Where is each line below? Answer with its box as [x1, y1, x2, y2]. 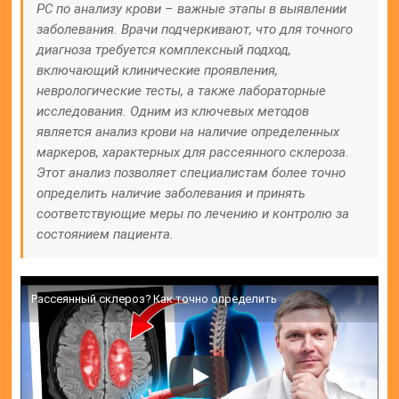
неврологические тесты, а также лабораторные [37, 83, 327, 100]
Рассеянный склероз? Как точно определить [31, 292, 278, 306]
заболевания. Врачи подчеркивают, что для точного [37, 21, 354, 38]
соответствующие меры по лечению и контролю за [37, 206, 350, 223]
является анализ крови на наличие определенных [37, 124, 340, 141]
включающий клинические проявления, [37, 62, 279, 79]
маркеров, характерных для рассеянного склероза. [37, 144, 350, 161]
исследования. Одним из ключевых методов [37, 103, 310, 120]
